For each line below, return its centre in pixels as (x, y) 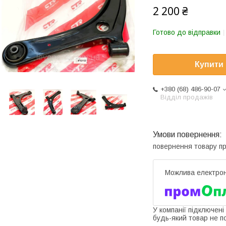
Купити (209, 65)
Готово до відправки (187, 32)
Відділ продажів (187, 97)
